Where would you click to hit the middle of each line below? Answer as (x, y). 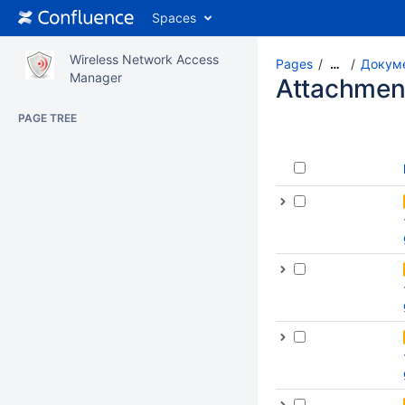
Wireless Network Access (144, 59)
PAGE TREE (47, 118)
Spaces (174, 18)
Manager (96, 77)
